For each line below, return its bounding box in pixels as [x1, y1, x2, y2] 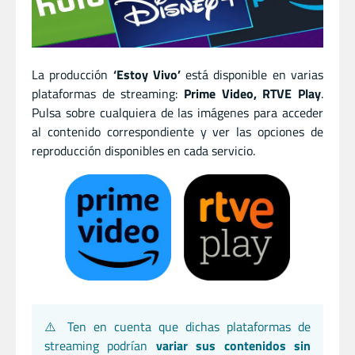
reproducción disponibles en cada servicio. [32, 140, 255, 160]
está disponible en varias [180, 64, 324, 84]
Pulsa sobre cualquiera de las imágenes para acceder [32, 102, 323, 122]
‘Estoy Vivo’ [113, 64, 181, 84]
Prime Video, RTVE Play [184, 83, 321, 103]
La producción [32, 64, 113, 84]
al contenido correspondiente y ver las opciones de [32, 121, 323, 141]
